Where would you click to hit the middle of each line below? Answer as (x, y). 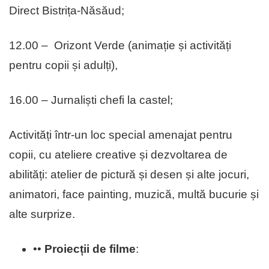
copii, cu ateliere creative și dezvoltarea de (118, 155)
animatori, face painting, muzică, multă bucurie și (134, 195)
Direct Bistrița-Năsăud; (67, 11)
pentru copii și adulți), (63, 65)
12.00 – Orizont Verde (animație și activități (120, 46)
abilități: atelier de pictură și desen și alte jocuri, (129, 175)
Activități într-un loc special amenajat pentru (121, 135)
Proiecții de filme (90, 249)
